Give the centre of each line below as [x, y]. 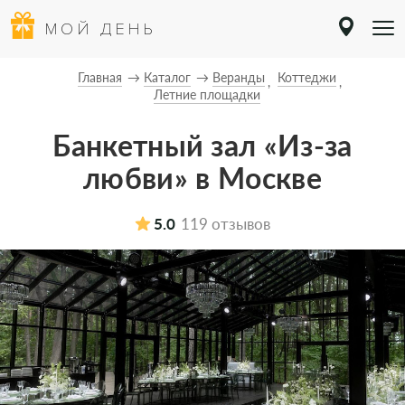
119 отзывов [226, 224]
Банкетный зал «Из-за [202, 145]
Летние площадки [207, 94]
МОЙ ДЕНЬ [101, 29]
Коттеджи [307, 77]
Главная [100, 77]
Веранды [239, 77]
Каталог [167, 77]
